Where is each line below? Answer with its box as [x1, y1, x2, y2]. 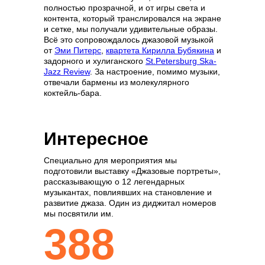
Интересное [44, 129, 148, 148]
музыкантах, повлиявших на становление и [44, 188, 212, 197]
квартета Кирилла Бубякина [106, 46, 214, 55]
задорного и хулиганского [44, 56, 146, 66]
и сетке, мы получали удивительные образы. [44, 24, 218, 34]
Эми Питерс [54, 46, 101, 55]
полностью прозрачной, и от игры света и [44, 3, 205, 12]
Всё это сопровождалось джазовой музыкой [44, 35, 214, 44]
